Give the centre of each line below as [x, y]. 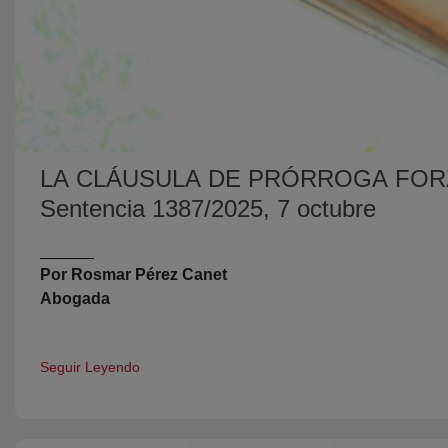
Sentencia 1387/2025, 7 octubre [208, 208]
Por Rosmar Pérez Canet [133, 274]
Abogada [75, 298]
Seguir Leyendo [90, 366]
